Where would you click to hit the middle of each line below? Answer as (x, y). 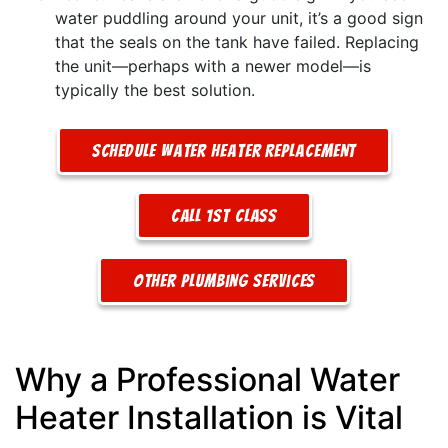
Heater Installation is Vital (209, 417)
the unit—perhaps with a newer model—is (213, 65)
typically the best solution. (155, 89)
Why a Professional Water (207, 379)
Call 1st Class (224, 215)
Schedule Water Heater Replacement (224, 150)
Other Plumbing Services (224, 280)
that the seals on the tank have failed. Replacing (237, 41)
